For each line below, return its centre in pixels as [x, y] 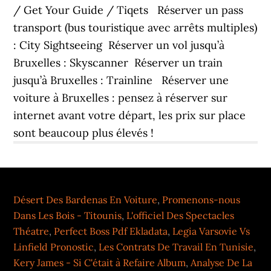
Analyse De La [222, 263]
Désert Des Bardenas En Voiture [86, 200]
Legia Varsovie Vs [211, 231]
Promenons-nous [201, 200]
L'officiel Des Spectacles [181, 215]
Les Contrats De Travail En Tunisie [176, 247]
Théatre [31, 231]
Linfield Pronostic [54, 247]
